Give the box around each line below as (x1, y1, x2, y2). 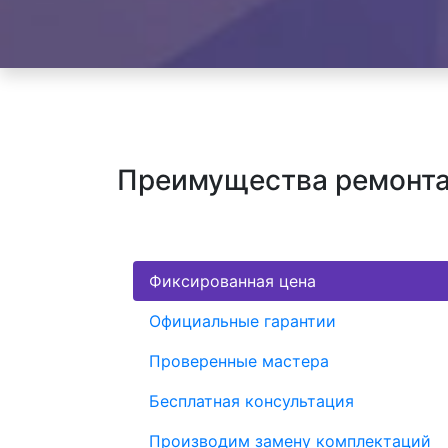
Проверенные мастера (149, 350, 329, 371)
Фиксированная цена (149, 270, 316, 291)
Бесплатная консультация (149, 390, 354, 411)
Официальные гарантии (149, 310, 336, 331)
